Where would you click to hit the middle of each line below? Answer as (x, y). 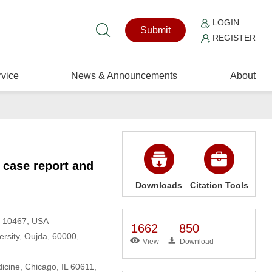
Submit (156, 30)
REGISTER (233, 38)
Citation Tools (219, 185)
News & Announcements (124, 76)
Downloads (159, 185)
